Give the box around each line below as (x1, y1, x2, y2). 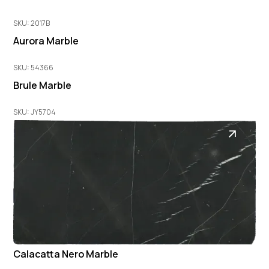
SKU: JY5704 (13, 106, 56, 117)
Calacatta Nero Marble (13, 247, 119, 261)
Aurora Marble (13, 34, 79, 47)
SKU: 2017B (13, 17, 50, 28)
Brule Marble (13, 78, 72, 92)
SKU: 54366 (13, 62, 54, 73)
